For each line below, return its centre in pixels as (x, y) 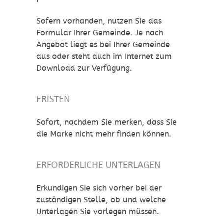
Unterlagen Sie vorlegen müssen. (98, 212)
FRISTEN (53, 99)
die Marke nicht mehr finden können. (104, 134)
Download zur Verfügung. (84, 68)
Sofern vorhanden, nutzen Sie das (99, 21)
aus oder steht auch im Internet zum (104, 56)
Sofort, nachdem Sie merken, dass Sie (107, 122)
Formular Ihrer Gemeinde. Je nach (100, 33)
